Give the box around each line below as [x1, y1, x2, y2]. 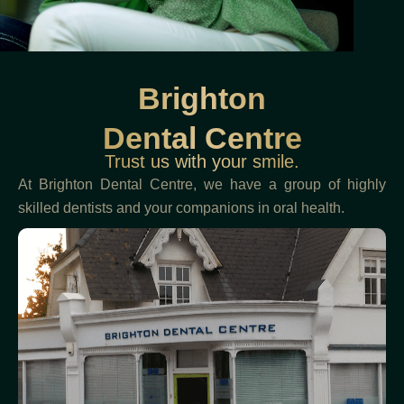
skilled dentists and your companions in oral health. [18, 200, 348, 216]
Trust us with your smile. [105, 151, 299, 172]
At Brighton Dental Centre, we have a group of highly [18, 177, 386, 193]
